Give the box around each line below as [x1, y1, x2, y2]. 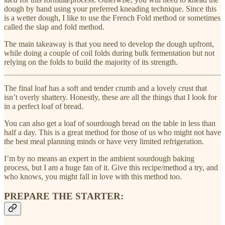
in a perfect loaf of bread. [4, 101, 83, 110]
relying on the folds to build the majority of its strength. [4, 57, 178, 66]
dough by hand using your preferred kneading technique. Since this [4, 4, 216, 13]
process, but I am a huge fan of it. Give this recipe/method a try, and [4, 163, 218, 172]
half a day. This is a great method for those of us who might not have [4, 128, 221, 137]
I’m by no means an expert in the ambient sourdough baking [4, 154, 194, 163]
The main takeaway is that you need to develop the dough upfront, [4, 39, 214, 48]
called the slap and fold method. [4, 22, 104, 31]
